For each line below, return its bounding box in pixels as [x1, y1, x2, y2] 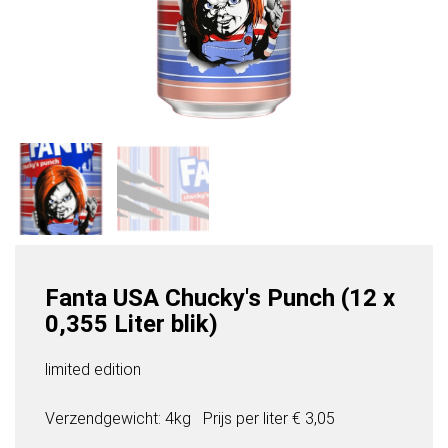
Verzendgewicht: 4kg [45, 409, 191, 429]
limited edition [45, 360, 141, 380]
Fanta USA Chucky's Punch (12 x [45, 284, 395, 313]
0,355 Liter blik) [45, 310, 218, 339]
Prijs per [203, 409, 263, 429]
